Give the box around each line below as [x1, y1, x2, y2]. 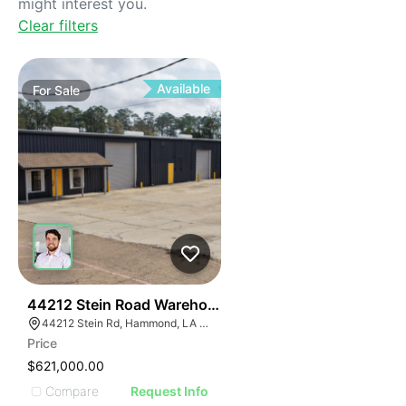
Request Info [130, 383, 209, 399]
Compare [45, 382, 99, 399]
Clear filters [18, 16, 98, 34]
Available [157, 81, 211, 96]
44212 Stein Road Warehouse [27, 295, 233, 314]
